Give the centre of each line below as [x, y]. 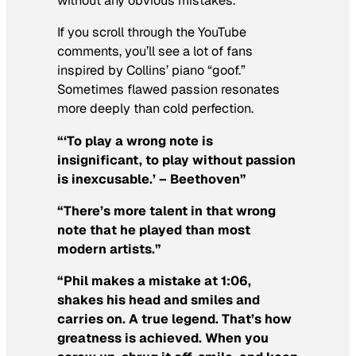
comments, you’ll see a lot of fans [155, 52]
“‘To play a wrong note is [135, 141]
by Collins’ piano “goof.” [175, 71]
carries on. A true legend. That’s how [174, 319]
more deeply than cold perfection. [155, 109]
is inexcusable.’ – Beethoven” [152, 179]
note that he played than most [154, 230]
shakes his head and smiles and [159, 300]
